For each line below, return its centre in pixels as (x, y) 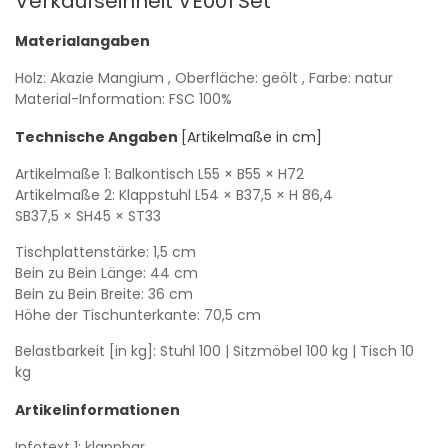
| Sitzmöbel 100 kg (288, 350)
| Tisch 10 (383, 350)
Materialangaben (82, 40)
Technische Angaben (98, 136)
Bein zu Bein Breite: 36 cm (104, 293)
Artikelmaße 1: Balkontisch (104, 173)
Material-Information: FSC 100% (123, 98)
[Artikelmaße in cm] (251, 136)
